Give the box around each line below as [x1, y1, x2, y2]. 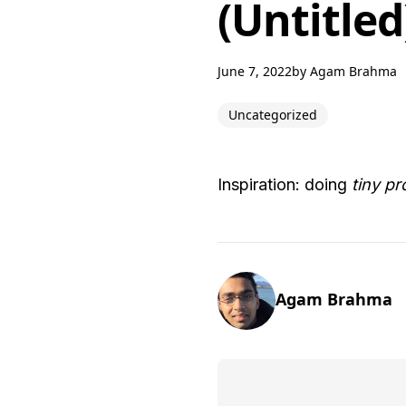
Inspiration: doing [217, 175, 352, 194]
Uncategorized [228, 106, 317, 123]
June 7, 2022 [217, 63, 292, 80]
